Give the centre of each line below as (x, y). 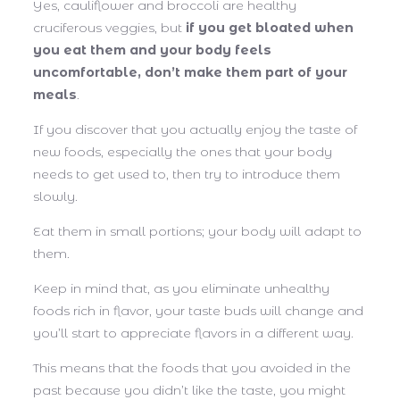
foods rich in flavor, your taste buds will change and (198, 310)
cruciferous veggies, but (109, 27)
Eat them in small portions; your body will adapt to (197, 231)
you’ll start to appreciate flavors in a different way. (195, 333)
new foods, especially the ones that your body (183, 151)
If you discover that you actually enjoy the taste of (195, 129)
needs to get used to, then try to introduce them (187, 174)
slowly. (57, 196)
